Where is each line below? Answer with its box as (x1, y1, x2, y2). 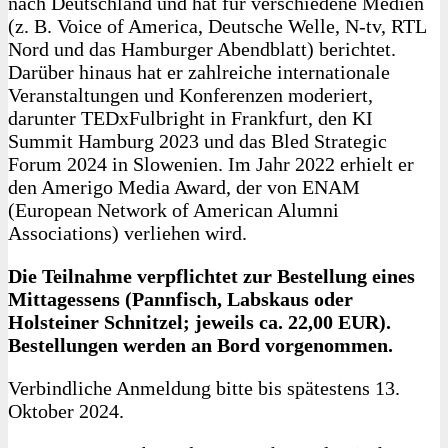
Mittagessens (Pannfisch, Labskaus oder (8, 288, 353, 310)
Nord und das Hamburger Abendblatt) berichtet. (8, 38, 396, 60)
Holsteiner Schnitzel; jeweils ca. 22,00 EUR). (8, 311, 391, 333)
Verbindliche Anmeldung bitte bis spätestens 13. (8, 377, 400, 399)
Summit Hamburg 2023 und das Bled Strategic (8, 130, 387, 152)
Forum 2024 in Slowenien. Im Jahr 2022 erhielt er (8, 153, 414, 175)
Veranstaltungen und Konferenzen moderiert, (8, 84, 373, 106)
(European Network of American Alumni (8, 199, 339, 221)
